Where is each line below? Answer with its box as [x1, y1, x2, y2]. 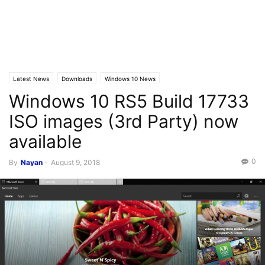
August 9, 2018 [51, 158, 100, 167]
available [9, 131, 82, 152]
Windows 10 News [105, 75, 156, 82]
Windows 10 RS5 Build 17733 [9, 91, 249, 112]
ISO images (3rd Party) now [9, 111, 238, 132]
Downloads [62, 75, 92, 82]
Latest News [13, 75, 49, 82]
